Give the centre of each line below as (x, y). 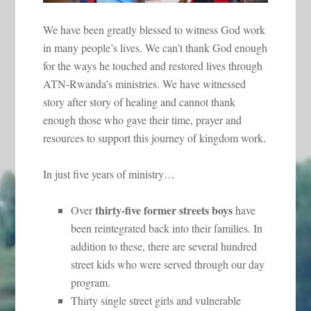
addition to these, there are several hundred (164, 246)
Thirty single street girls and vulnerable (156, 300)
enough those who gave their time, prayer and (143, 119)
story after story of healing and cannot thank (140, 101)
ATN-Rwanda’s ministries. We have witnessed (145, 83)
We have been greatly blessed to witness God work (154, 29)
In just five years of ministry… (109, 174)
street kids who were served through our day (168, 264)
